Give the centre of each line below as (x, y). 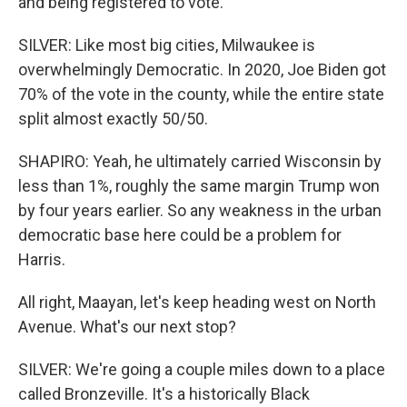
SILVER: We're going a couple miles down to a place (202, 369)
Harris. (42, 259)
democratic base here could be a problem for (180, 235)
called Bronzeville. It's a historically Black (164, 394)
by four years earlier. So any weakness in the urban (200, 210)
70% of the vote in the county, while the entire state (201, 94)
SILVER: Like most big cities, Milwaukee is (167, 45)
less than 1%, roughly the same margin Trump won (199, 186)
